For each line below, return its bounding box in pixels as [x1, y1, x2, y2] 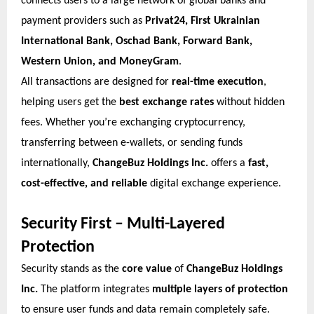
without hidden [214, 96, 285, 108]
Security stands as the [21, 263, 122, 275]
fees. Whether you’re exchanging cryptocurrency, [21, 116, 245, 128]
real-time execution [172, 76, 264, 88]
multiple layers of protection [152, 283, 288, 295]
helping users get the [21, 96, 119, 108]
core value [122, 263, 172, 275]
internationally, [21, 157, 93, 169]
